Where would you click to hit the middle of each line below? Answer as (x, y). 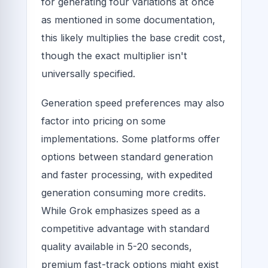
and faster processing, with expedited (127, 175)
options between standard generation (127, 157)
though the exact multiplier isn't (114, 56)
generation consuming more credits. (124, 193)
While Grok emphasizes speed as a (121, 211)
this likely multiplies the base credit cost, (133, 38)
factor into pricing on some (103, 121)
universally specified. (88, 74)
